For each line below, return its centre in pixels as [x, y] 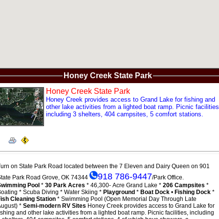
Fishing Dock [192, 192]
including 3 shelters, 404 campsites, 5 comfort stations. [124, 114]
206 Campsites [183, 185]
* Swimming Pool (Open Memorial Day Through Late [126, 199]
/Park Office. [168, 177]
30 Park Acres [66, 185]
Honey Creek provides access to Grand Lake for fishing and [130, 99]
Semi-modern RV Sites [54, 206]
